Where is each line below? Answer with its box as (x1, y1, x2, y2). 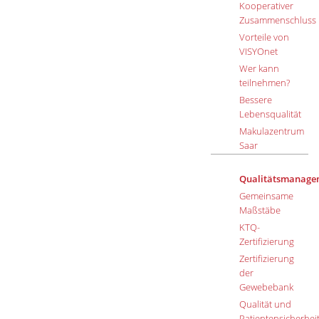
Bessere (239, 93, 272, 107)
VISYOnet (239, 45, 278, 58)
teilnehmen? (239, 76, 290, 90)
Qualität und (239, 297, 291, 310)
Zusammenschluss (239, 14, 316, 27)
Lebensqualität (239, 108, 301, 121)
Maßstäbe (239, 203, 281, 216)
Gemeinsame (239, 189, 293, 202)
